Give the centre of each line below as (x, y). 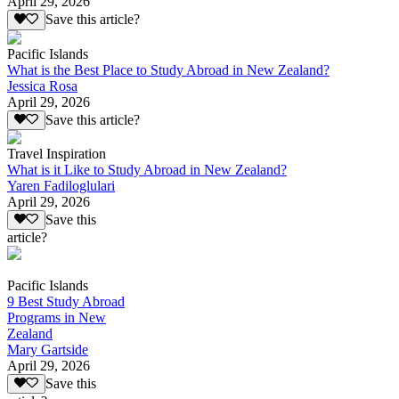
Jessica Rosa (42, 85)
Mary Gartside (48, 350)
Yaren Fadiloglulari (61, 185)
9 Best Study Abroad (66, 302)
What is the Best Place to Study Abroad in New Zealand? (168, 69)
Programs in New (57, 318)
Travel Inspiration (57, 153)
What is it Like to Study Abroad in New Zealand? (147, 169)
